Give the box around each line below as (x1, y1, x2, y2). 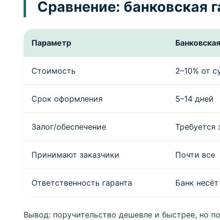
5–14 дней (175, 94, 214, 104)
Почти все (175, 150, 215, 160)
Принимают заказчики (31, 150, 119, 160)
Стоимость (31, 66, 76, 76)
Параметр (31, 38, 71, 48)
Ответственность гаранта (31, 178, 132, 188)
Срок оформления (31, 94, 103, 104)
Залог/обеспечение (31, 122, 106, 132)
